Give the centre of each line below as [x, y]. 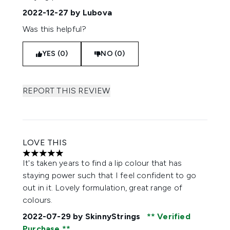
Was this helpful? [55, 29]
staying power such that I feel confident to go [110, 175]
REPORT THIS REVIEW [66, 91]
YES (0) [55, 54]
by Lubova [90, 13]
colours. [38, 200]
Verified [173, 216]
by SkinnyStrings [107, 216]
